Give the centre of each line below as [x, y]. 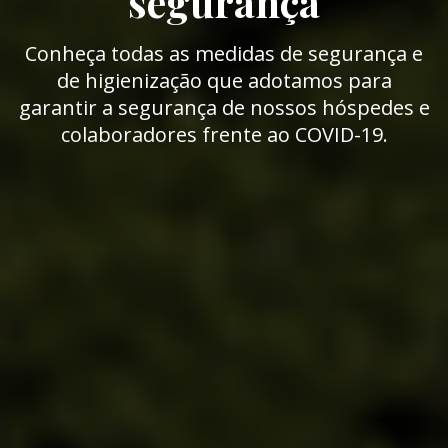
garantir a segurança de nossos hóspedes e [224, 108]
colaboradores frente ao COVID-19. [224, 135]
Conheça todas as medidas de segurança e [224, 54]
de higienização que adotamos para [224, 81]
